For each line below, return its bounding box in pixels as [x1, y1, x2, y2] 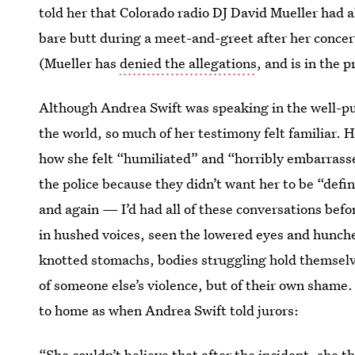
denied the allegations [120, 54, 258, 72]
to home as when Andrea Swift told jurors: [39, 301, 300, 319]
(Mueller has [39, 54, 120, 72]
